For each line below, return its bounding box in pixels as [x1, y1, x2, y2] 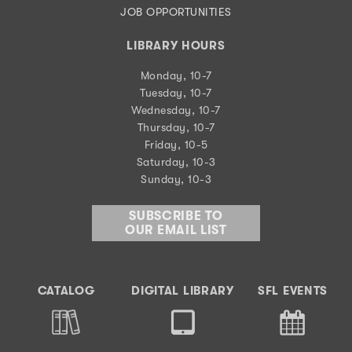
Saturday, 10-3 [136, 155, 216, 168]
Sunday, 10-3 [141, 172, 211, 185]
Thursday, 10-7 [137, 120, 215, 134]
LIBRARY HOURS [126, 38, 225, 53]
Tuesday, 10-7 [140, 86, 212, 99]
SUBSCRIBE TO [129, 208, 223, 223]
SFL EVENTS [258, 283, 328, 298]
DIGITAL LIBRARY [131, 283, 234, 298]
